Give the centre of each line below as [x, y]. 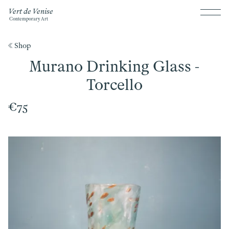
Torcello [114, 85]
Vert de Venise [31, 12]
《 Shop [20, 46]
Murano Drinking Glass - [114, 66]
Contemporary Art [29, 19]
